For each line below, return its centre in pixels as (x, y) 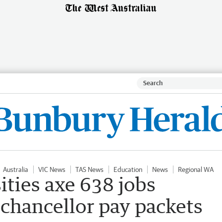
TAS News (89, 169)
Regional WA (196, 169)
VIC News (52, 169)
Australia (16, 169)
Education (128, 169)
